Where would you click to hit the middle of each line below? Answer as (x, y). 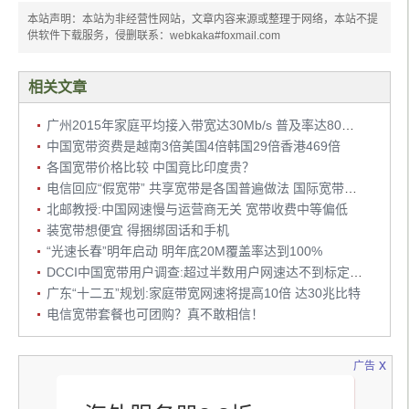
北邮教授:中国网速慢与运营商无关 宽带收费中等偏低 (197, 209)
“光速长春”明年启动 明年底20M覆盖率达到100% (184, 251)
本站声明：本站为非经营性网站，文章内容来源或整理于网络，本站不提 (203, 19)
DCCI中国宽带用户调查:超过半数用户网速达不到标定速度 (356, 272)
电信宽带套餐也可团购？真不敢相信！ (155, 314)
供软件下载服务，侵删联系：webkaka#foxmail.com (154, 35)
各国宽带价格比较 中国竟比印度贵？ (151, 167)
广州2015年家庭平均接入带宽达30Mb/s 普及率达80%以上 (348, 125)
